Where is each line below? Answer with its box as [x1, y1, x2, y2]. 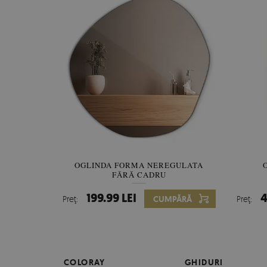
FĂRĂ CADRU [111, 169, 166, 181]
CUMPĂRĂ [153, 194, 192, 205]
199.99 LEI [86, 190, 136, 207]
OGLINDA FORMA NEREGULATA [74, 160, 204, 171]
